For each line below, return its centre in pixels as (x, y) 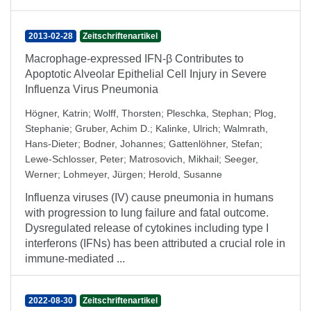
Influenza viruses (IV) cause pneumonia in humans (149, 197)
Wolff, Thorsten (127, 113)
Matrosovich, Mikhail (174, 159)
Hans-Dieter (51, 144)
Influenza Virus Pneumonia (92, 89)
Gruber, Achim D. (112, 128)
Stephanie (47, 128)
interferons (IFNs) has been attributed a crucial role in (155, 243)
